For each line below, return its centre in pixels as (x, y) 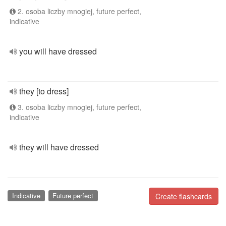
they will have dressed (59, 147)
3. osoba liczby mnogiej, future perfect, (78, 107)
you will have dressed (58, 51)
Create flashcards (184, 196)
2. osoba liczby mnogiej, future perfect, (78, 11)
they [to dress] (44, 91)
